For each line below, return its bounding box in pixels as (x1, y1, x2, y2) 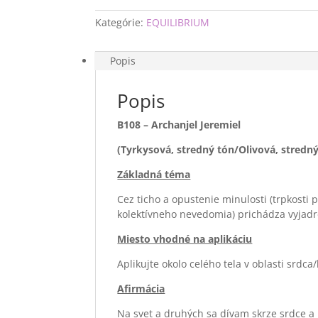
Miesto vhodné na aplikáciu (117, 232, 253, 246)
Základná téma (117, 168, 191, 181)
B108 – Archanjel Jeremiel (117, 118, 241, 131)
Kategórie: (95, 16, 147, 29)
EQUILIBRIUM (146, 16, 210, 29)
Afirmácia (117, 282, 165, 295)
